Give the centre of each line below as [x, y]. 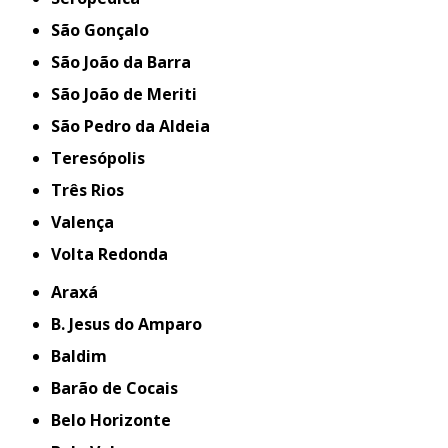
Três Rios [93, 190]
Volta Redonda [115, 254]
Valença [88, 222]
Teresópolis [104, 158]
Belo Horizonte [116, 420]
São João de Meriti [129, 94]
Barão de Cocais [120, 388]
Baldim [84, 356]
